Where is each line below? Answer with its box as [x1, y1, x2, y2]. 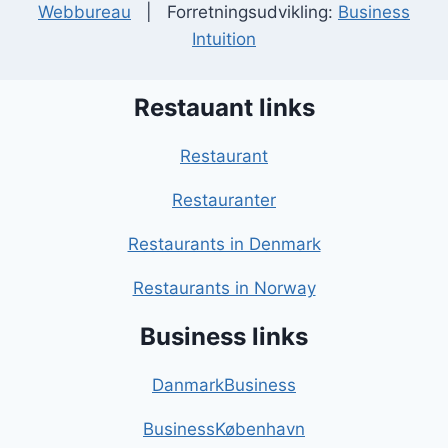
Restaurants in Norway [132, 278, 316, 298]
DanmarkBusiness [152, 375, 296, 395]
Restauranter [172, 190, 276, 210]
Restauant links [133, 93, 315, 122]
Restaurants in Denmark [127, 234, 321, 254]
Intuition [192, 29, 256, 49]
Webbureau [38, 2, 131, 22]
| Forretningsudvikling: [131, 2, 338, 22]
